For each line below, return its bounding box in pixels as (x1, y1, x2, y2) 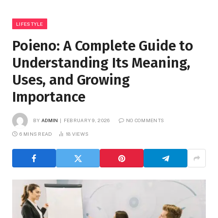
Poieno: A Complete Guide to (12, 37, 194, 55)
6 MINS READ (19, 131, 53, 137)
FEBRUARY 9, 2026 (63, 117, 110, 124)
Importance (12, 89, 86, 106)
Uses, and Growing (12, 72, 130, 89)
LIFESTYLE (16, 21, 43, 27)
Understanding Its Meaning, (12, 54, 191, 72)
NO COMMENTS (126, 117, 164, 124)
